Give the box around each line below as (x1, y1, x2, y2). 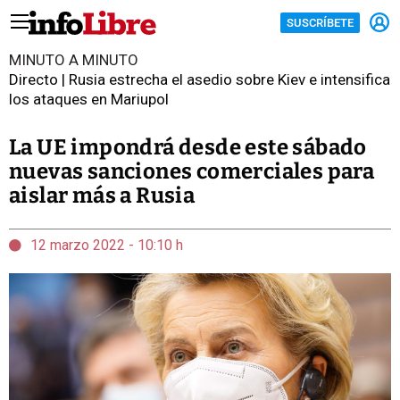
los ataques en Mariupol (9, 90, 169, 108)
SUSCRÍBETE (287, 15, 354, 29)
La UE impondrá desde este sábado (9, 135, 367, 160)
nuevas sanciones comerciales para (9, 159, 375, 184)
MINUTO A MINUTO (9, 51, 138, 69)
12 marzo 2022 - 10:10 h (30, 237, 183, 254)
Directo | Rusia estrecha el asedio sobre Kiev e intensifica (9, 71, 390, 88)
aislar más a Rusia (9, 183, 196, 208)
